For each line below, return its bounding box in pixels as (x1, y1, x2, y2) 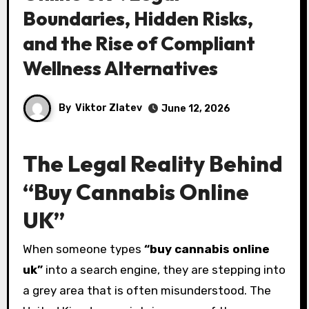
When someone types (32, 242, 144, 257)
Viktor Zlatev (74, 101, 142, 114)
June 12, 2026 (161, 102, 230, 114)
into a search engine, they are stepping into (42, 263, 286, 277)
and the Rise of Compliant (22, 31, 255, 55)
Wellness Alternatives (22, 56, 218, 80)
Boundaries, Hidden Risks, (22, 6, 253, 30)
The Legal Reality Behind (22, 150, 283, 177)
